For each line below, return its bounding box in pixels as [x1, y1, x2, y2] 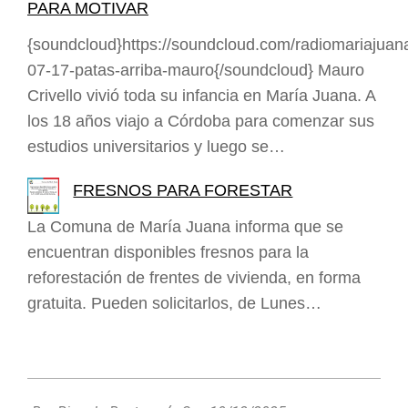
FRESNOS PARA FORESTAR [73, 181, 293, 200]
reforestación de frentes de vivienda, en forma [27, 269, 361, 288]
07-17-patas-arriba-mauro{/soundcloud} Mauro [27, 61, 364, 80]
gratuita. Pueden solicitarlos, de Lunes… [27, 294, 321, 313]
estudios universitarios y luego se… [27, 138, 285, 157]
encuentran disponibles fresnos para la [27, 243, 309, 262]
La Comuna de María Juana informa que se [27, 218, 343, 237]
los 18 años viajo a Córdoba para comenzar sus [27, 112, 374, 131]
